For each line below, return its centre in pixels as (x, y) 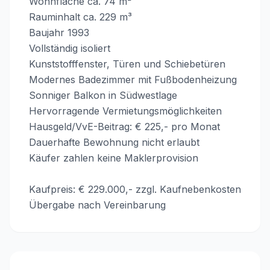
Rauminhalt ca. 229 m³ (80, 17)
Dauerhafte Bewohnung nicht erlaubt (114, 142)
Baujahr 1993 (59, 33)
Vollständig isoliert (70, 48)
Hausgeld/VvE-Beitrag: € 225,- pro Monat (124, 127)
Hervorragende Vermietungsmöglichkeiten (125, 111)
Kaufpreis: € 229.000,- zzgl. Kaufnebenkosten (135, 189)
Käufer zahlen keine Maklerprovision (114, 158)
